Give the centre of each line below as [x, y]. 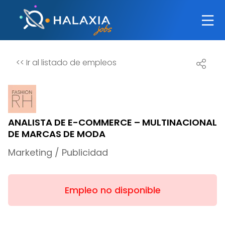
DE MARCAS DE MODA [57, 134]
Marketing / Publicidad [58, 152]
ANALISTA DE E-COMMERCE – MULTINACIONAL [113, 122]
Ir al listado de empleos [70, 63]
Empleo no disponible [113, 190]
